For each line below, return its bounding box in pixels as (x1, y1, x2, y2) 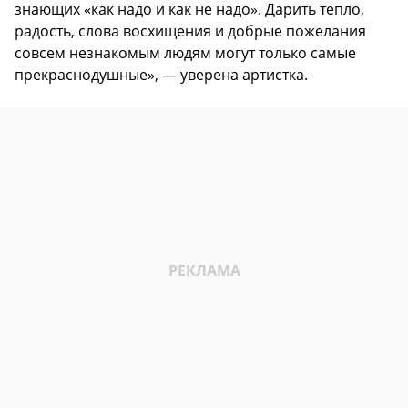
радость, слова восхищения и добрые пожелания (15, 21, 366, 42)
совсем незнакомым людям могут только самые (15, 43, 356, 64)
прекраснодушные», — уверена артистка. (15, 65, 308, 86)
